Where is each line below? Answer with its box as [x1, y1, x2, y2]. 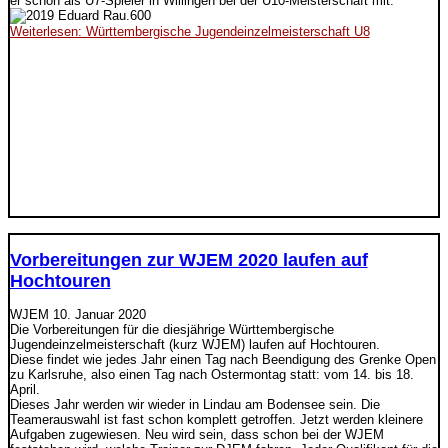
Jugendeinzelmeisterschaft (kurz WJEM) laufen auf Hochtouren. [9, 336, 380, 352]
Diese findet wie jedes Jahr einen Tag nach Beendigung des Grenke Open [9, 351, 436, 367]
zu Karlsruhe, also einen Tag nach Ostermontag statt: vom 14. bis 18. [9, 366, 414, 382]
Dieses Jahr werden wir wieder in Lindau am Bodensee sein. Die [9, 396, 380, 412]
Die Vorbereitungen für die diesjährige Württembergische [9, 321, 334, 337]
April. [9, 381, 40, 397]
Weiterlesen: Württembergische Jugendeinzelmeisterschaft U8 [9, 23, 370, 39]
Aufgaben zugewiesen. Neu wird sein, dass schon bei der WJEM [9, 426, 384, 442]
